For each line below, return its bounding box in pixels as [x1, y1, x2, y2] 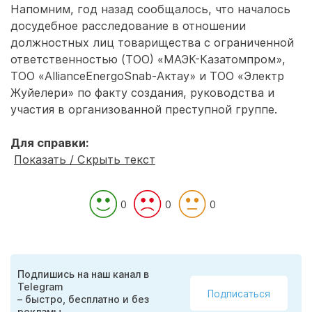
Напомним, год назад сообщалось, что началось [10, 2, 290, 16]
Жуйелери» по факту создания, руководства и [10, 86, 274, 100]
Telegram [17, 281, 63, 292]
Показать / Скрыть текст [14, 153, 155, 166]
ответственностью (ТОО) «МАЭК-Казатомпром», [10, 52, 286, 66]
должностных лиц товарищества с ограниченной [10, 36, 294, 49]
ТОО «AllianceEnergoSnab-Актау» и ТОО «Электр [10, 69, 284, 83]
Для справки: [10, 136, 89, 150]
